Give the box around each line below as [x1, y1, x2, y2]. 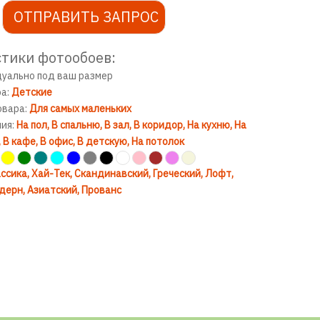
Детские [11, 86, 52, 99]
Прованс [81, 184, 121, 196]
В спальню [51, 119, 100, 131]
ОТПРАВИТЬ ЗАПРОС [13, 7, 159, 26]
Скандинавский [74, 167, 149, 180]
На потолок [131, 135, 184, 148]
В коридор [133, 119, 183, 131]
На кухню [186, 119, 230, 131]
